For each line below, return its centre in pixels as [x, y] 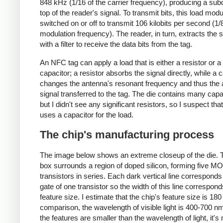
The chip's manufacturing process [127, 135]
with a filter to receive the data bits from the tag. [116, 44]
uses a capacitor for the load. [87, 114]
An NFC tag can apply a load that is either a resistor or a [130, 62]
